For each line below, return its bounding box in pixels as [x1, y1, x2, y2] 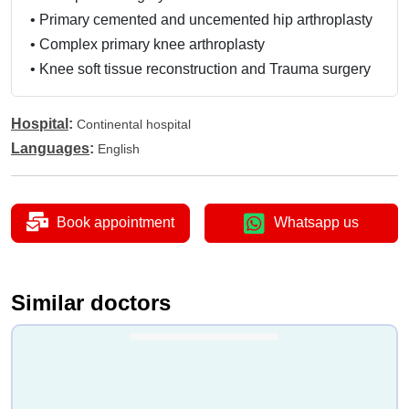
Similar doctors [11, 290, 171, 316]
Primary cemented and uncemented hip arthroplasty [39, 12, 372, 27]
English [98, 142, 140, 156]
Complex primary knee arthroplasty [39, 37, 265, 52]
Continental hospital [77, 117, 191, 131]
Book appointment [57, 215, 174, 230]
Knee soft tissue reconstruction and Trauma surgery [39, 61, 371, 77]
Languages [11, 141, 89, 156]
